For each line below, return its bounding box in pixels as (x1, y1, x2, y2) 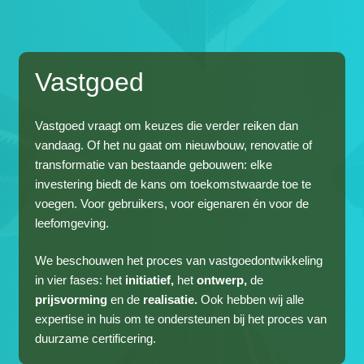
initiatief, (125, 273, 175, 288)
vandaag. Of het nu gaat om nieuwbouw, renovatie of (35, 137, 313, 152)
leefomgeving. (35, 215, 110, 230)
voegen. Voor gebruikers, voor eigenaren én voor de (35, 196, 310, 210)
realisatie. (143, 292, 201, 307)
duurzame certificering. (35, 331, 157, 346)
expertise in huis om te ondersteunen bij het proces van (35, 312, 327, 327)
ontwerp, (197, 273, 248, 288)
